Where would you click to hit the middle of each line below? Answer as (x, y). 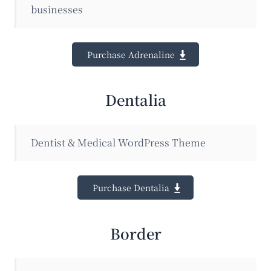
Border (135, 233)
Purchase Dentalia (131, 188)
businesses (57, 9)
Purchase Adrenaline (131, 54)
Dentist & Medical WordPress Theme (118, 143)
